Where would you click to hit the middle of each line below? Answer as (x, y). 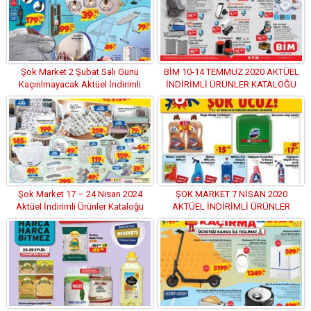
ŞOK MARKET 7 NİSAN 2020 (231, 194)
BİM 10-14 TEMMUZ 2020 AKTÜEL (231, 72)
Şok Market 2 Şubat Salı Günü (80, 72)
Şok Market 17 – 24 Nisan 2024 (80, 194)
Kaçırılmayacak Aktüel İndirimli (80, 84)
